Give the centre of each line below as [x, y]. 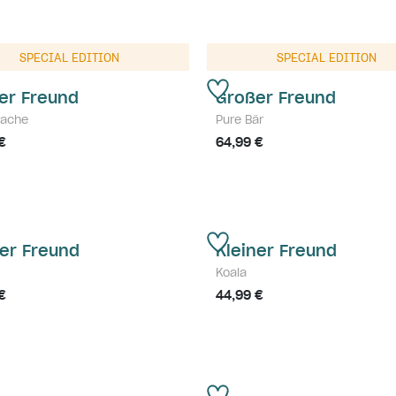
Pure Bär [240, 119]
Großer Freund [276, 98]
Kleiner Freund [276, 251]
